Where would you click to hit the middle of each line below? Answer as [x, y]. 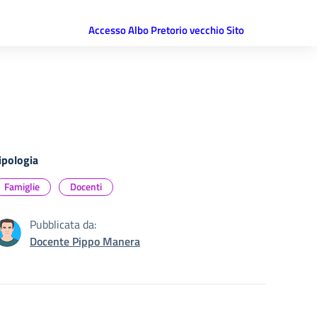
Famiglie [22, 186]
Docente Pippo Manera [85, 241]
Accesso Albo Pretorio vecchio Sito [166, 30]
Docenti [86, 186]
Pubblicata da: [63, 224]
